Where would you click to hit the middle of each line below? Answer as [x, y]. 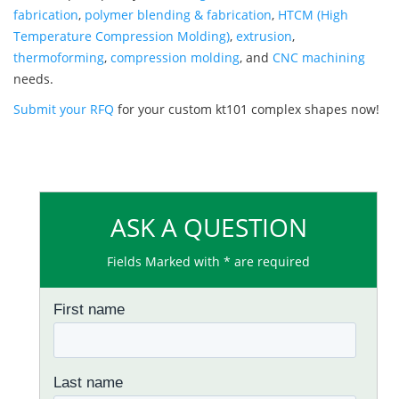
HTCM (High [313, 15]
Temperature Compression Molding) [122, 37]
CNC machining [319, 58]
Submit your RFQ [64, 110]
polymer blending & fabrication [178, 15]
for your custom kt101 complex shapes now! [247, 110]
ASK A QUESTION [208, 228]
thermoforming [59, 58]
